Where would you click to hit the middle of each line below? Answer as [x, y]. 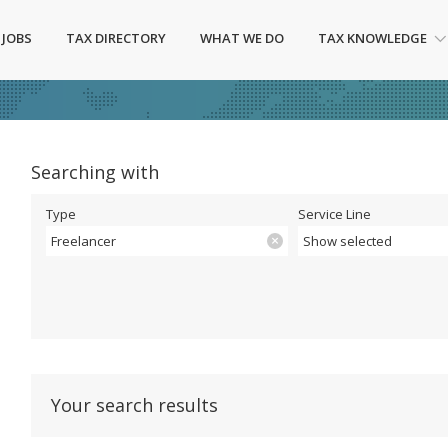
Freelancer [83, 241]
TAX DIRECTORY [116, 38]
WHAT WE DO [242, 38]
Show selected [348, 241]
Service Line [335, 214]
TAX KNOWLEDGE [372, 38]
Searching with [95, 172]
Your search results [134, 405]
